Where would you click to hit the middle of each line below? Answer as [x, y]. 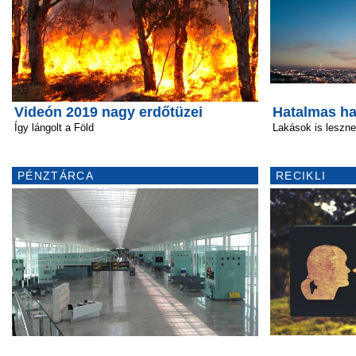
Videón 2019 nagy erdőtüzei [108, 112]
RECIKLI [301, 176]
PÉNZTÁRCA [56, 176]
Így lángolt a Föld [54, 128]
